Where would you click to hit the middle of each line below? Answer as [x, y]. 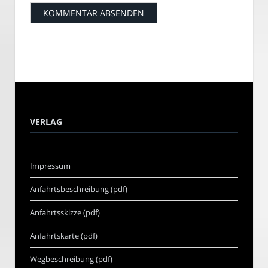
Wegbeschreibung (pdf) [71, 259]
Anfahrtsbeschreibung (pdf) [79, 189]
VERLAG [46, 121]
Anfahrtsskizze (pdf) [65, 212]
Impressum [50, 165]
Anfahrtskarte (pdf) [64, 235]
